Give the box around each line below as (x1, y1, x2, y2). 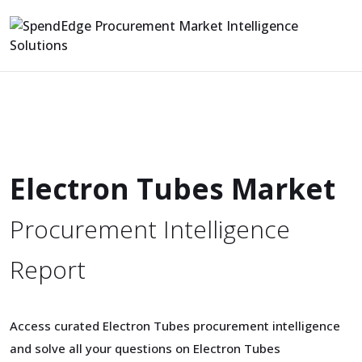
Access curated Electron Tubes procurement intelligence (10, 318, 340, 334)
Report (10, 253, 86, 286)
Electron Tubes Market (10, 170, 335, 208)
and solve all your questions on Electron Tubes (10, 340, 280, 356)
